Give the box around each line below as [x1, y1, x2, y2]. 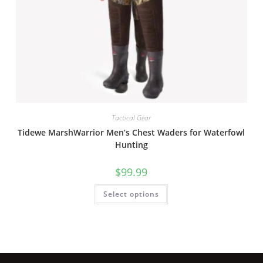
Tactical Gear [112, 113, 151, 123]
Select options [103, 189, 160, 200]
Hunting [114, 139, 148, 151]
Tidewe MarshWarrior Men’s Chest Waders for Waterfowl [18, 127, 245, 139]
